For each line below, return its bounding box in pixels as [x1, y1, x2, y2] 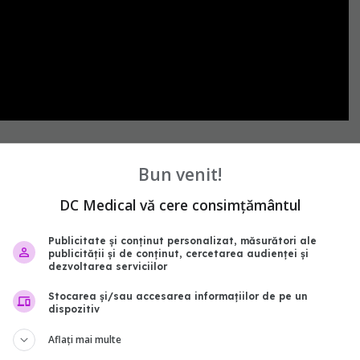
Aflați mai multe [48, 333, 121, 346]
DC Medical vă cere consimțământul [59, 195, 301, 215]
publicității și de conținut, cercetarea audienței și [48, 247, 309, 260]
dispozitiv [48, 303, 100, 315]
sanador [4, 148, 48, 163]
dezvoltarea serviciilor [48, 260, 167, 272]
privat [56, 148, 87, 163]
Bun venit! [138, 163, 222, 186]
